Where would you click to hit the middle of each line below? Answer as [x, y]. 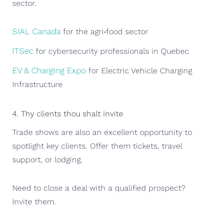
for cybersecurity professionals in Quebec [111, 51]
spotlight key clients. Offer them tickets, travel [97, 146]
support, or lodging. [47, 159]
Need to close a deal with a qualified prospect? [99, 188]
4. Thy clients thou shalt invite [68, 113]
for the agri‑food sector [104, 31]
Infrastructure [37, 84]
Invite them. [34, 201]
